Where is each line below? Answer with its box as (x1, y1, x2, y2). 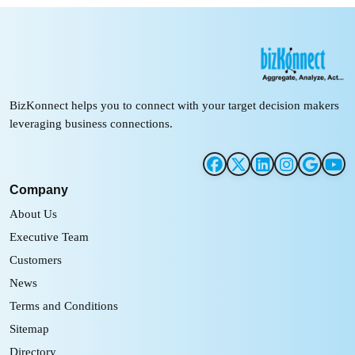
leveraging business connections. (10, 117, 173, 130)
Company (10, 183, 68, 197)
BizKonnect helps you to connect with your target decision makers (10, 99, 339, 112)
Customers (10, 253, 62, 266)
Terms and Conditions (10, 299, 118, 312)
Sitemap (10, 322, 49, 335)
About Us (10, 207, 57, 220)
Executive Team (10, 230, 89, 243)
